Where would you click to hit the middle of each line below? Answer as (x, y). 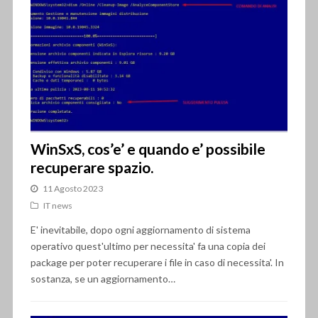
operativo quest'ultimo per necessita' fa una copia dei (148, 246)
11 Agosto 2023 (72, 189)
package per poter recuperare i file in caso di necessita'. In (157, 263)
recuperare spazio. (92, 168)
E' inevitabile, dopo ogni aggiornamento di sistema (140, 230)
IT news (57, 206)
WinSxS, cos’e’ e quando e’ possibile (148, 149)
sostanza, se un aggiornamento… (103, 279)
